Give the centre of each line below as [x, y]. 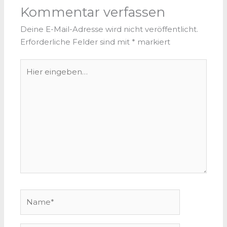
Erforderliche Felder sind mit [76, 42]
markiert [153, 42]
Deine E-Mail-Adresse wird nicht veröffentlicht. [109, 29]
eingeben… [42, 78]
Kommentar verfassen [93, 12]
